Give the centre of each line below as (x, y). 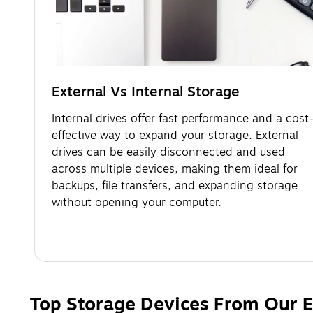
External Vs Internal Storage (146, 92)
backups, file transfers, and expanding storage (175, 185)
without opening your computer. (137, 202)
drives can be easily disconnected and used (168, 152)
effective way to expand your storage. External (175, 135)
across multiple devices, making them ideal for (175, 169)
